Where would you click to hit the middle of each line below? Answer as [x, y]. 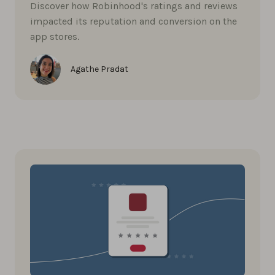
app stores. [55, 36]
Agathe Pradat [99, 69]
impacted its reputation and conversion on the [134, 21]
